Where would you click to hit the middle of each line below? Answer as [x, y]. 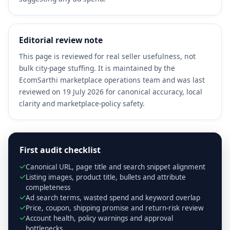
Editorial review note [61, 40]
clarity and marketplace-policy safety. [82, 103]
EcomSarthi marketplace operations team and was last [112, 80]
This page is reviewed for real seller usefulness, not [107, 56]
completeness [48, 187]
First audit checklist [60, 150]
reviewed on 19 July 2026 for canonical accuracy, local [111, 91]
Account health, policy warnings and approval [99, 218]
